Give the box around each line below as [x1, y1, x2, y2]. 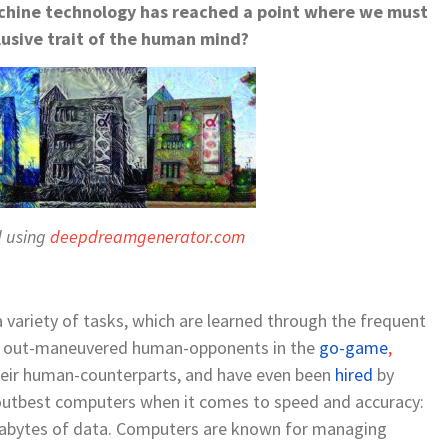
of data [52, 416, 108, 440]
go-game [319, 335, 388, 359]
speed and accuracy [274, 389, 420, 413]
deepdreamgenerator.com [50, 224, 245, 248]
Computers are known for [116, 416, 308, 440]
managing [308, 416, 387, 440]
